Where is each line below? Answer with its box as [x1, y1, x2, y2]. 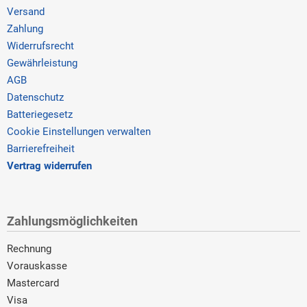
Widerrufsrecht [7, 39, 74, 52]
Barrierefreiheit [7, 142, 75, 155]
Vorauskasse [7, 259, 67, 272]
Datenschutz [7, 90, 64, 103]
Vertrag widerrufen [7, 159, 92, 172]
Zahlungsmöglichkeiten [7, 213, 138, 228]
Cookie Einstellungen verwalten [7, 125, 151, 138]
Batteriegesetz [7, 108, 73, 121]
